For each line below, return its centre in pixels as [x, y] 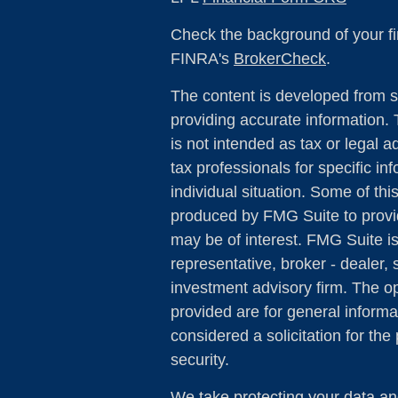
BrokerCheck [280, 59]
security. [200, 360]
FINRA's [202, 59]
